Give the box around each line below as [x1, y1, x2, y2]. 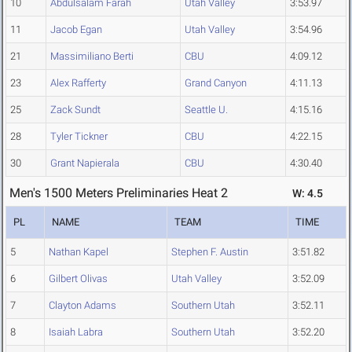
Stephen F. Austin [171, 246, 248, 258]
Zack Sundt [50, 104, 101, 116]
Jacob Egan [50, 24, 102, 36]
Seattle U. [185, 104, 228, 116]
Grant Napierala [50, 157, 119, 170]
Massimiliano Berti [50, 50, 134, 63]
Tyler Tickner [50, 130, 108, 143]
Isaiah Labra [49, 326, 103, 339]
